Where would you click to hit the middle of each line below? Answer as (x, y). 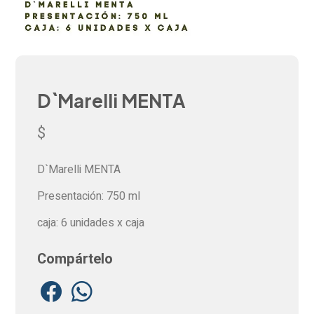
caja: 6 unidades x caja (90, 223)
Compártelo (75, 259)
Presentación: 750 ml (88, 197)
